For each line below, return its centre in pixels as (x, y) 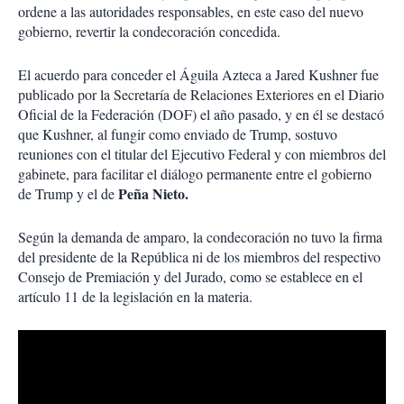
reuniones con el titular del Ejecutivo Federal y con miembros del (202, 154)
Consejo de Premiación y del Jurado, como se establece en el (190, 277)
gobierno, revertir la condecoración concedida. (149, 32)
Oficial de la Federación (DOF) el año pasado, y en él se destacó (201, 115)
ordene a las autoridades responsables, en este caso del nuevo (191, 12)
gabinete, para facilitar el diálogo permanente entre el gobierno (195, 174)
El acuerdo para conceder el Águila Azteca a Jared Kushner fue (198, 75)
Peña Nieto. (153, 194)
